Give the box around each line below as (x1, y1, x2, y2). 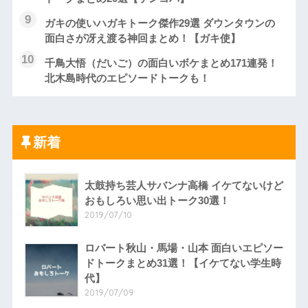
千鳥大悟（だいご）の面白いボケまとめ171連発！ (44, 57, 278, 69)
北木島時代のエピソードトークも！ (44, 72, 210, 84)
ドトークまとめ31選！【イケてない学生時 (84, 256, 281, 269)
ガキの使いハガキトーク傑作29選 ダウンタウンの (44, 17, 275, 29)
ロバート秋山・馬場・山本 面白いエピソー (84, 241, 283, 254)
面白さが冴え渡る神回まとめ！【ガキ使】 (44, 32, 241, 44)
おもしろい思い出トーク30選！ (84, 194, 230, 206)
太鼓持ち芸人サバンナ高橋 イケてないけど (84, 179, 283, 191)
